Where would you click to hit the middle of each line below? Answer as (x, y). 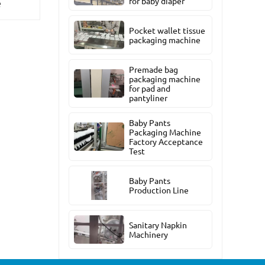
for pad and (150, 88)
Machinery (149, 234)
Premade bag (154, 70)
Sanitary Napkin (158, 224)
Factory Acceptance (166, 142)
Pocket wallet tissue (167, 30)
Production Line (159, 190)
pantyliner (148, 98)
